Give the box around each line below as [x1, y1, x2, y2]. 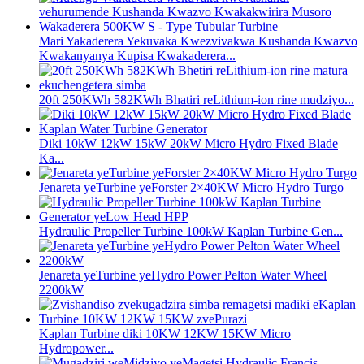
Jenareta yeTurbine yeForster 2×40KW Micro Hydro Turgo [39, 180, 344, 195]
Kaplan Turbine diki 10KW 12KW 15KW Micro [39, 327, 291, 341]
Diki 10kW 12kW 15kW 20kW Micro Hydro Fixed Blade [39, 136, 338, 151]
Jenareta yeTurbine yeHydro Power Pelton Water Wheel [39, 268, 327, 283]
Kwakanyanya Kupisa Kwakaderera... [39, 49, 236, 63]
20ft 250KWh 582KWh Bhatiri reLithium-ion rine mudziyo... [39, 93, 354, 107]
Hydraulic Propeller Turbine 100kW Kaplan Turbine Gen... [39, 224, 343, 239]
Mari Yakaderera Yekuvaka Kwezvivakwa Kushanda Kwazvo [39, 34, 357, 49]
